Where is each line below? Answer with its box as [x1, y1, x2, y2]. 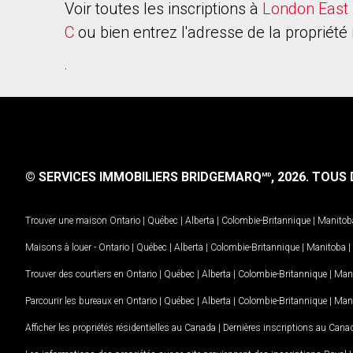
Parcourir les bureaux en [25, 295, 126, 307]
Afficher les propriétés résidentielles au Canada [25, 321, 216, 333]
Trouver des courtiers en [25, 268, 126, 280]
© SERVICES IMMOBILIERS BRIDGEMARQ [25, 169, 262, 184]
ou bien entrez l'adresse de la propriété [74, 23, 351, 42]
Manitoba [307, 241, 346, 253]
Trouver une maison [25, 214, 107, 226]
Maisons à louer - [25, 241, 98, 253]
